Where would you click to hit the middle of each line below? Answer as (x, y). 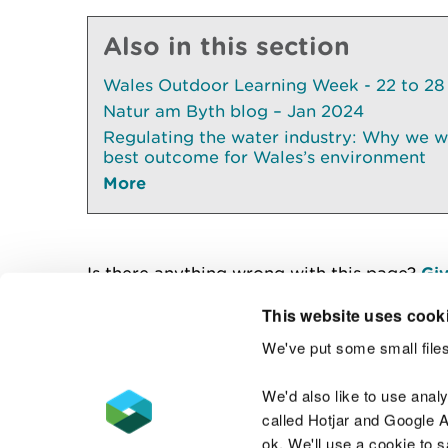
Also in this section (226, 45)
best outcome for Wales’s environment (264, 156)
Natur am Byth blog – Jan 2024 (233, 110)
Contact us (379, 386)
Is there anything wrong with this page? (254, 272)
